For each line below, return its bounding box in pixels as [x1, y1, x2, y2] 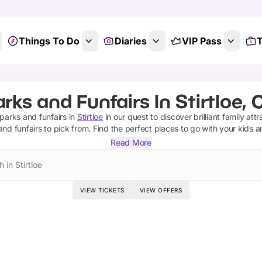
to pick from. [42, 123, 91, 133]
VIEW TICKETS [80, 187, 125, 194]
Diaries [114, 35, 147, 47]
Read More [111, 137, 151, 147]
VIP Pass [181, 35, 222, 47]
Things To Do [18, 35, 80, 47]
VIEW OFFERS [139, 187, 182, 194]
